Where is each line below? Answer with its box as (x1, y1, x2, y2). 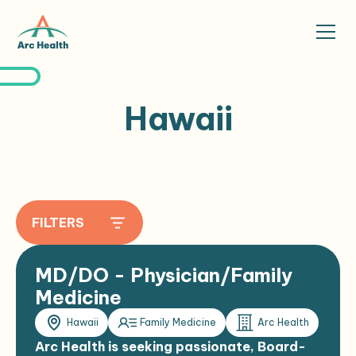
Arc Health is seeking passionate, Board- (35, 339, 306, 354)
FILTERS (32, 215, 84, 230)
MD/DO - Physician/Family (35, 263, 292, 287)
